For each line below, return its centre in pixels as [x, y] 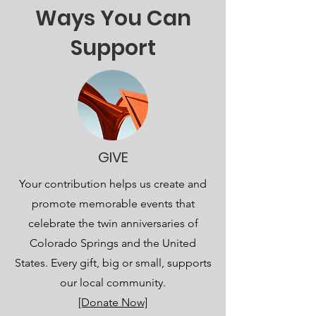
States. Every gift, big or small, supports [113, 263]
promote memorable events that [113, 203]
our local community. [113, 282]
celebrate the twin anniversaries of [113, 223]
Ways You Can [113, 18]
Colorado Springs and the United [113, 243]
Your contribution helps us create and [113, 184]
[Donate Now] [113, 302]
